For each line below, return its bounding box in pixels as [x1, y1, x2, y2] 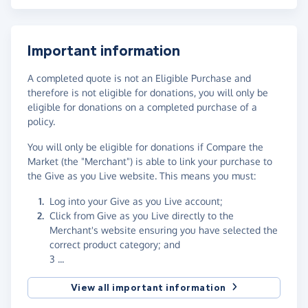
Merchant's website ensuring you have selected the [49, 223, 278, 236]
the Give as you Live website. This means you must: [27, 169, 256, 181]
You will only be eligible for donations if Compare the [27, 140, 263, 153]
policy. [27, 115, 55, 127]
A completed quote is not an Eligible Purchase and [27, 71, 251, 84]
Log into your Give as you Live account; [49, 195, 223, 207]
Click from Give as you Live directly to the [49, 209, 234, 221]
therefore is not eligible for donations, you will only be [27, 86, 268, 98]
